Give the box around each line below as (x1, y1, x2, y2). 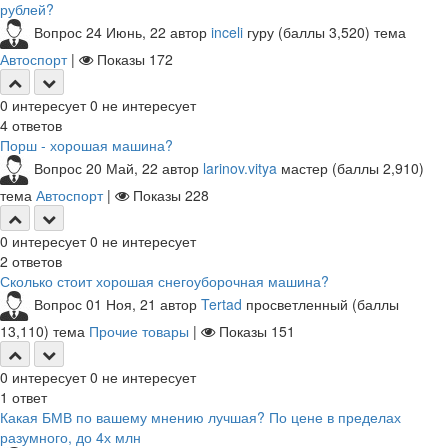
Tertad (201, 293, 242, 314)
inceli (211, 21, 243, 42)
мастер (281, 157, 328, 178)
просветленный (246, 293, 348, 314)
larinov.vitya (203, 157, 277, 178)
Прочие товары (89, 321, 189, 341)
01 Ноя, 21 (86, 293, 156, 314)
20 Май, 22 (86, 157, 158, 178)
